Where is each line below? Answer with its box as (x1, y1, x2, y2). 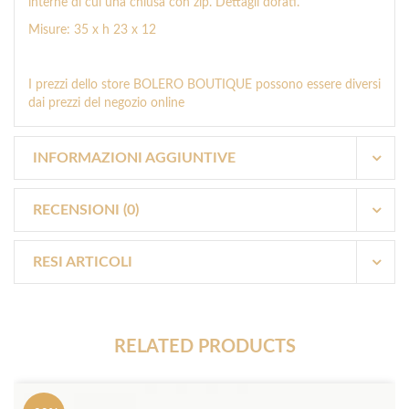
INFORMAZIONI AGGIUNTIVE (33, 151, 236, 166)
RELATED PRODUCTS (113, 338, 296, 357)
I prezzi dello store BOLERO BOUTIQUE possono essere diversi (28, 79, 381, 92)
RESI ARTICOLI (33, 255, 132, 270)
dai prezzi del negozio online (28, 97, 184, 110)
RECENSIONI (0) (33, 203, 139, 218)
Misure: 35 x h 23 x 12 (28, 24, 156, 37)
